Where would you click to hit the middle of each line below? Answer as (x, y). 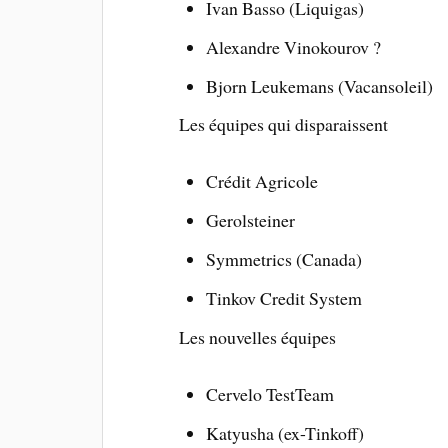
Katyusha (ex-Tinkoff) (284, 432)
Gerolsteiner (250, 220)
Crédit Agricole (261, 181)
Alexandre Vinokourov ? (293, 46)
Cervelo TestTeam (269, 393)
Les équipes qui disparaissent (284, 124)
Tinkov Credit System (283, 297)
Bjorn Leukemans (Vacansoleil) (319, 85)
